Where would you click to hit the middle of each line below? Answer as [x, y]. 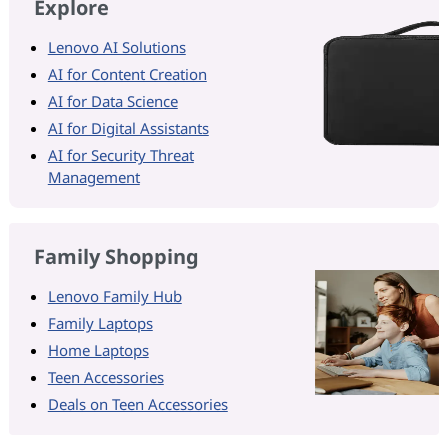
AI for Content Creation [127, 73]
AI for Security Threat [120, 154]
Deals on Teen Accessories [137, 403]
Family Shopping [116, 256]
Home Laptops [98, 349]
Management [93, 176]
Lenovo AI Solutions [116, 46]
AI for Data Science [112, 100]
